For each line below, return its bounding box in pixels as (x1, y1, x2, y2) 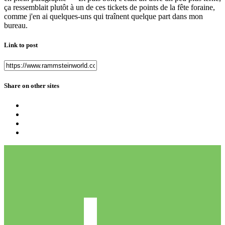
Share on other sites (4, 82, 59, 90)
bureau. (4, 21, 28, 30)
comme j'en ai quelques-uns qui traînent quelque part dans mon (4, 12, 203, 21)
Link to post (4, 41, 38, 49)
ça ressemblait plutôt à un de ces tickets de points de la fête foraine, (4, 3, 215, 12)
